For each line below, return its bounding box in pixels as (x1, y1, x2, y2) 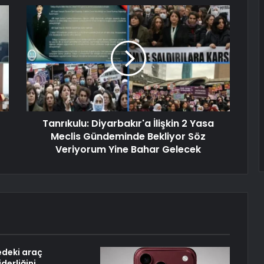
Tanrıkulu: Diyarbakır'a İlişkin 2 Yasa (42, 117, 214, 131)
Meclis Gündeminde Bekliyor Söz (51, 130, 206, 144)
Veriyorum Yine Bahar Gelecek (55, 143, 201, 157)
